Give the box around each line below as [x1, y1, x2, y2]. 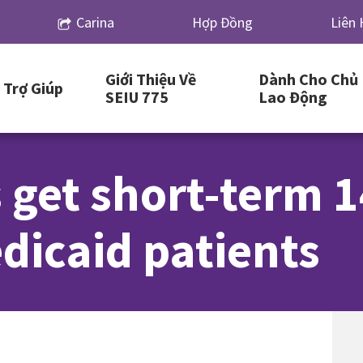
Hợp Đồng [192, 12, 253, 32]
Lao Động [258, 87, 327, 107]
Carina [76, 12, 114, 32]
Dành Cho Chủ [258, 69, 358, 89]
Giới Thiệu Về [105, 69, 196, 89]
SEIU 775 [105, 87, 169, 107]
